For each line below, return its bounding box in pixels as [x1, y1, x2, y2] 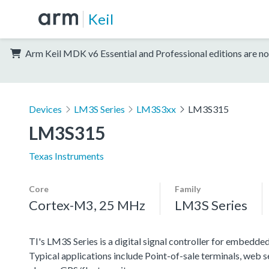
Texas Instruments [29, 150, 104, 162]
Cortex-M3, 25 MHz [29, 196, 145, 213]
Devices [29, 103, 62, 115]
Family [175, 183, 201, 194]
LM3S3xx [136, 103, 177, 115]
